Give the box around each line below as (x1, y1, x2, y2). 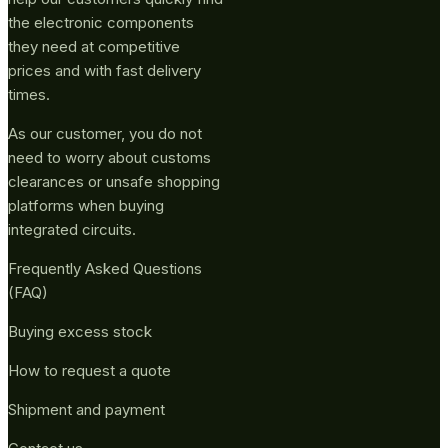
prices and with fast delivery (8, 60, 201, 80)
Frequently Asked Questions (8, 258, 202, 278)
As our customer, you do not (8, 123, 202, 143)
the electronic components (8, 12, 194, 32)
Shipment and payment (8, 399, 165, 419)
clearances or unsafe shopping (8, 171, 220, 191)
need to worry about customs (8, 147, 211, 167)
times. (8, 84, 50, 104)
